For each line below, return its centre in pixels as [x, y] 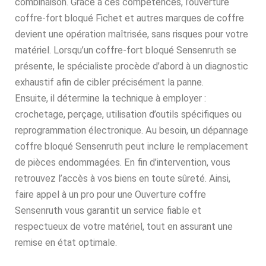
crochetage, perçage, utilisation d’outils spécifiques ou [128, 115]
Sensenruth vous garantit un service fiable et [108, 211]
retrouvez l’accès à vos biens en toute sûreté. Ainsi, [123, 179]
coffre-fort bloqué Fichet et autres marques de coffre [129, 18]
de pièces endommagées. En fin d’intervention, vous [123, 163]
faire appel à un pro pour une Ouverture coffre [110, 195]
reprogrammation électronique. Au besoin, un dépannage [132, 131]
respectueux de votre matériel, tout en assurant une [124, 227]
